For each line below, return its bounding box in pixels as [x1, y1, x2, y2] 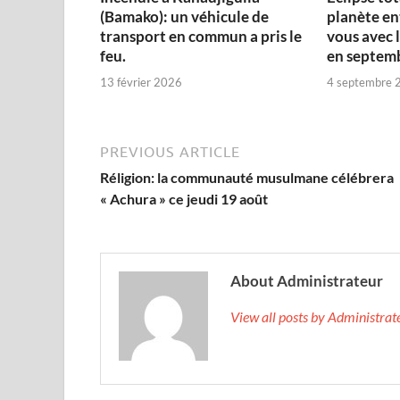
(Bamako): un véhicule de [100, 7, 269, 27]
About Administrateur [230, 271, 383, 290]
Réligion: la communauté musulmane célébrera [100, 168, 394, 186]
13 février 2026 [100, 74, 182, 89]
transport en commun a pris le [100, 27, 302, 46]
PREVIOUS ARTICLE [100, 143, 240, 160]
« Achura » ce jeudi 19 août [100, 189, 268, 207]
